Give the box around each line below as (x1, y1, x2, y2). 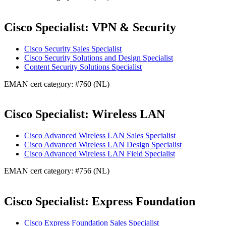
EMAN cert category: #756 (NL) (4, 166, 109, 176)
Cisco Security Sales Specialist (24, 44, 122, 53)
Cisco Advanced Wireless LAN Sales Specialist (24, 131, 176, 140)
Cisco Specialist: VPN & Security (4, 20, 176, 34)
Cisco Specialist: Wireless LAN (4, 107, 165, 121)
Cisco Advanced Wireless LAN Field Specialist (24, 149, 175, 158)
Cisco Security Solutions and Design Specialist (24, 53, 173, 62)
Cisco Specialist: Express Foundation (4, 195, 195, 208)
